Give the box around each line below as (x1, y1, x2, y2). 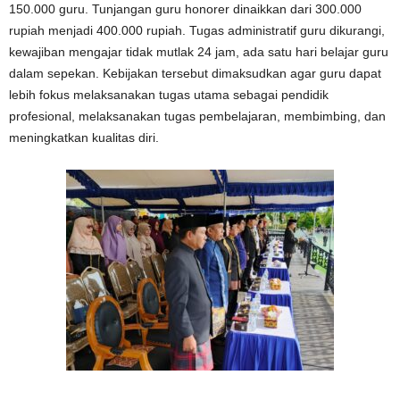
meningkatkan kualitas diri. (9, 130, 159, 145)
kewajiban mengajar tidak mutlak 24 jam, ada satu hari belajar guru (9, 45, 388, 59)
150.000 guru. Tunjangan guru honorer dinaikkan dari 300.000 (9, 2, 362, 16)
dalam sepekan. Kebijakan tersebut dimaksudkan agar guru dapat (9, 66, 381, 80)
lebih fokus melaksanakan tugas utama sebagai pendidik (9, 87, 329, 102)
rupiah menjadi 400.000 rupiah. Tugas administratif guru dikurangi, (9, 23, 385, 37)
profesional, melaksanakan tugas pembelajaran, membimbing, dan (9, 109, 386, 123)
